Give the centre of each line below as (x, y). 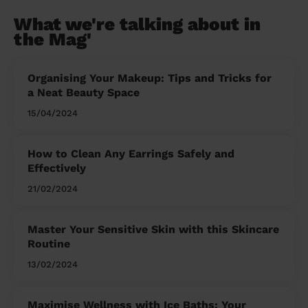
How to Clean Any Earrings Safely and (131, 154)
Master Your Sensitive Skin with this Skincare (153, 230)
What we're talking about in (137, 24)
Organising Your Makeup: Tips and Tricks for (150, 78)
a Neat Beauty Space (84, 93)
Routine (49, 244)
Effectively (57, 168)
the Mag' (53, 40)
